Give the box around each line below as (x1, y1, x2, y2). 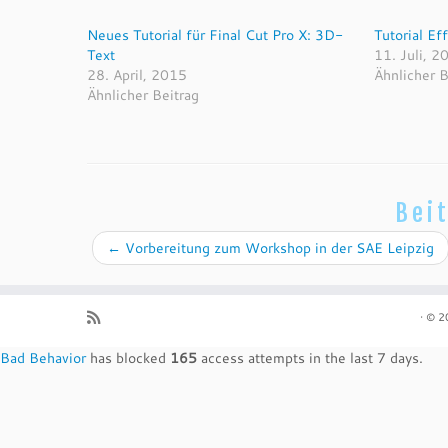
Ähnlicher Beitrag (87, 85, 199, 105)
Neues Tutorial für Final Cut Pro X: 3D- (87, 25, 343, 45)
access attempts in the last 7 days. (197, 348, 423, 368)
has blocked (86, 348, 170, 368)
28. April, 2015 (87, 65, 187, 85)
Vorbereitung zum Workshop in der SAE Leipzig (121, 238, 434, 258)
